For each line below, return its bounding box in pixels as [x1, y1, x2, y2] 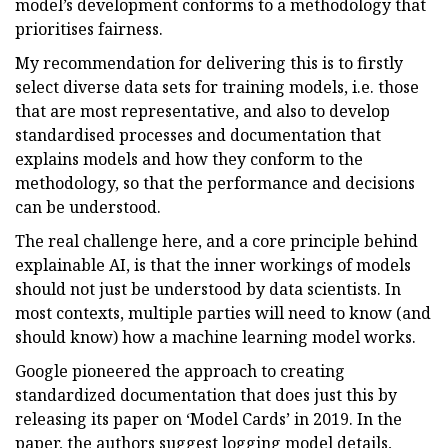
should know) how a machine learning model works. [15, 325, 416, 348]
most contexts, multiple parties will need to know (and [15, 301, 431, 324]
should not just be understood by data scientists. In [15, 277, 401, 300]
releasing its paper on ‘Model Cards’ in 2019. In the [15, 407, 402, 430]
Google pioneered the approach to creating [15, 359, 345, 382]
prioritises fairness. [15, 17, 163, 40]
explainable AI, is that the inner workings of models [15, 253, 411, 276]
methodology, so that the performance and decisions [15, 171, 415, 194]
